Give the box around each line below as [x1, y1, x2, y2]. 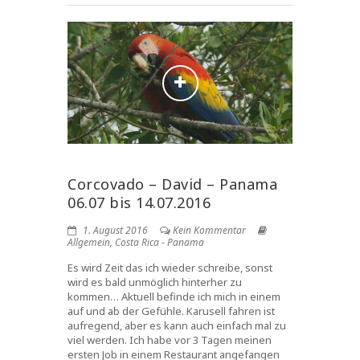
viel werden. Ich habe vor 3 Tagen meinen [67, 333, 272, 348]
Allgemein [67, 235, 110, 250]
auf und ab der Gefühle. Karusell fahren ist [67, 304, 275, 319]
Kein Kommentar [173, 223, 246, 238]
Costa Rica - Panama [115, 235, 204, 250]
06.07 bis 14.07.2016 [67, 193, 211, 213]
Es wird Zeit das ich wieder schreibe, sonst [67, 260, 272, 276]
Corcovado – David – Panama [67, 174, 277, 194]
